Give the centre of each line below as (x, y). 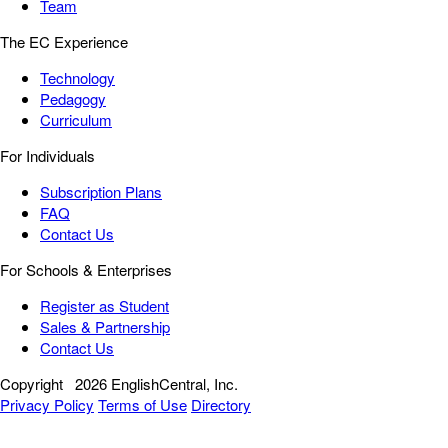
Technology (77, 77)
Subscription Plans (101, 191)
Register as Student (104, 305)
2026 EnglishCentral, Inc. (156, 383)
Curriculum (76, 119)
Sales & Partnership (105, 326)
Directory (221, 404)
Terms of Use (142, 404)
